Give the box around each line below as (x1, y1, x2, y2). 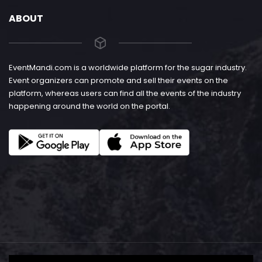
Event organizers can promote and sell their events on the (9, 74, 228, 86)
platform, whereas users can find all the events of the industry (9, 87, 241, 99)
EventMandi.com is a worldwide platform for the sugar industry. (9, 61, 247, 73)
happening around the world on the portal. (9, 100, 170, 112)
